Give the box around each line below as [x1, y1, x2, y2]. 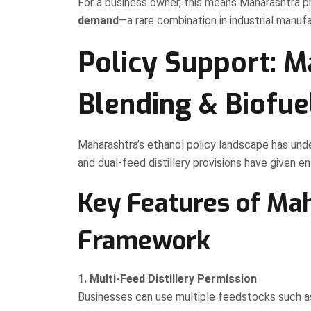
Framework [78, 224, 210, 258]
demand [78, 14, 119, 28]
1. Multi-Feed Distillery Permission [78, 272, 257, 286]
